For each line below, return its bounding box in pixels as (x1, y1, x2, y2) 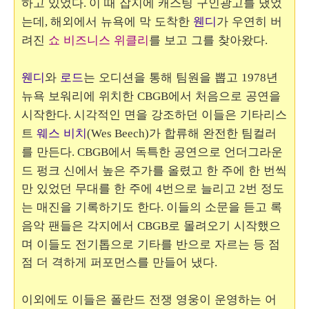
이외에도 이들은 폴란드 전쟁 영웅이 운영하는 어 (21, 292, 277, 307)
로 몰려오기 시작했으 (168, 218, 281, 233)
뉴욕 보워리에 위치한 (21, 88, 137, 103)
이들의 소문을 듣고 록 (166, 199, 282, 215)
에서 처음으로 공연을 (168, 88, 281, 103)
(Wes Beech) (87, 127, 149, 141)
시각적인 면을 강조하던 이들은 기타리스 (74, 107, 287, 122)
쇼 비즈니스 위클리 (48, 32, 149, 48)
